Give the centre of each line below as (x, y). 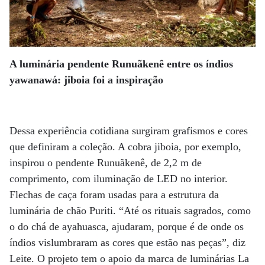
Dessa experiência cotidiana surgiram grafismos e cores (129, 130)
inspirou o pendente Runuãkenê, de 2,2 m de (106, 162)
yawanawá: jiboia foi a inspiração (86, 80)
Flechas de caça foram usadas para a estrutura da (114, 194)
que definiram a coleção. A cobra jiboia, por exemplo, (125, 146)
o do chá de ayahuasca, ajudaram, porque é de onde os (127, 226)
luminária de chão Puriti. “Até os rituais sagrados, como (130, 210)
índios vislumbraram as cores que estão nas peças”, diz (127, 242)
